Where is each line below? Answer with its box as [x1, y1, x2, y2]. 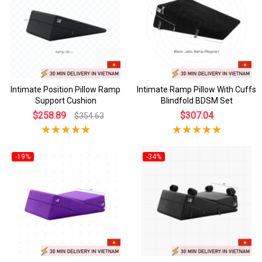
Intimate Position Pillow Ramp [11, 85, 120, 94]
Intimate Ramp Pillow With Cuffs [137, 85, 256, 94]
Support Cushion [35, 96, 96, 105]
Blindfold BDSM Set [160, 96, 233, 105]
